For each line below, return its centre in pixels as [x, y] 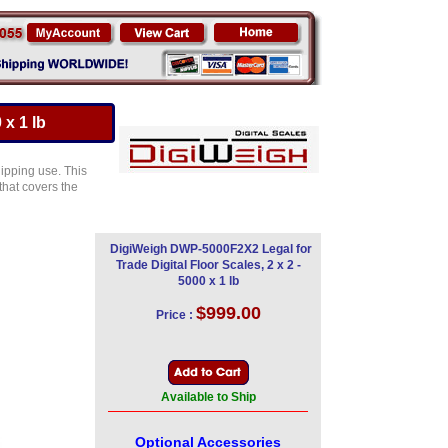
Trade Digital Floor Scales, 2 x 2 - [208, 265]
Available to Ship [208, 397]
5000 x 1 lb [208, 281]
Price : [174, 315]
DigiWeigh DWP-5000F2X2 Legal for [210, 249]
